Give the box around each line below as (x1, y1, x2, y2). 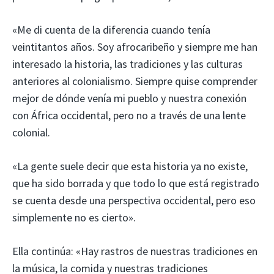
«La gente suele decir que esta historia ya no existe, (12, 158, 248, 173)
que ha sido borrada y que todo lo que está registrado (12, 176, 259, 190)
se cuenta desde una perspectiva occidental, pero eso (12, 193, 256, 207)
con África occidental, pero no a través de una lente (12, 108, 246, 122)
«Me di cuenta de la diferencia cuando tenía (12, 22, 210, 37)
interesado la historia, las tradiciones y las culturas (12, 56, 243, 71)
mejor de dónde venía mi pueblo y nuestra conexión (12, 91, 246, 105)
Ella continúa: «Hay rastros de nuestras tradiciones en (12, 243, 257, 258)
